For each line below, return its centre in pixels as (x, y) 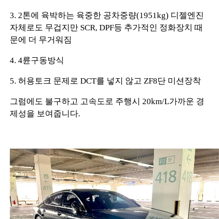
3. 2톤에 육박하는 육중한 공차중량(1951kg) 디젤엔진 (107, 15)
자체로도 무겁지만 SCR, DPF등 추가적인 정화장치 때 (106, 27)
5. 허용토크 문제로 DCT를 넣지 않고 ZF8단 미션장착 (105, 81)
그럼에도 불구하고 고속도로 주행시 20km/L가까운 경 (107, 101)
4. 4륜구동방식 (37, 60)
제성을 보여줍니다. (45, 113)
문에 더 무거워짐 (41, 40)
